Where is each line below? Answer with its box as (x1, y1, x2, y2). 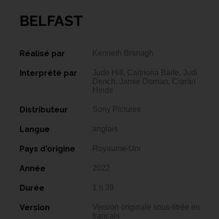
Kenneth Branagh (92, 49, 154, 58)
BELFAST (20, 12, 83, 30)
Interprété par (20, 68, 77, 78)
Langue (20, 125, 50, 134)
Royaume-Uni (92, 144, 141, 153)
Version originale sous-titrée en (92, 203, 200, 212)
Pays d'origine (20, 144, 75, 154)
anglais (92, 125, 118, 133)
